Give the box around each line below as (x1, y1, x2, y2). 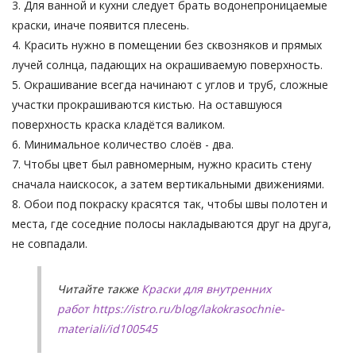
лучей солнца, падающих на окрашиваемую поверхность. (12, 56, 323, 72)
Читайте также (57, 281, 141, 296)
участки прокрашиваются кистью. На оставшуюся (12, 96, 282, 112)
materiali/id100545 (57, 320, 157, 336)
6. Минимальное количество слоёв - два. (12, 136, 234, 152)
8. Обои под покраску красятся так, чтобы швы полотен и (12, 195, 327, 211)
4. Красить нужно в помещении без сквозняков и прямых (12, 37, 322, 52)
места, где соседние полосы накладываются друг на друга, (12, 215, 331, 231)
